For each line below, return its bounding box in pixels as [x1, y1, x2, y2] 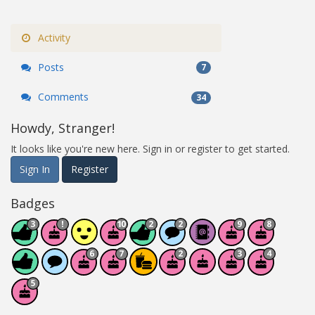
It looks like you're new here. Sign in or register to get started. [11, 141, 290, 155]
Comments [35, 90, 89, 104]
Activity [35, 31, 70, 44]
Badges [11, 194, 55, 212]
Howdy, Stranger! [11, 119, 115, 136]
